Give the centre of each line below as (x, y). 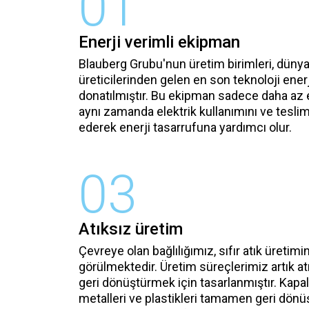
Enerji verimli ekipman (159, 42)
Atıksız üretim (131, 229)
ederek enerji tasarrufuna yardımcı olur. (185, 127)
